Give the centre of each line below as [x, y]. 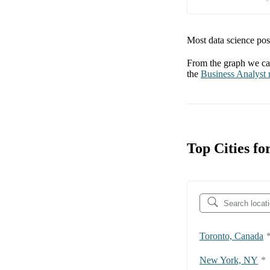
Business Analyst [233, 74]
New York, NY [229, 260]
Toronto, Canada [231, 236]
